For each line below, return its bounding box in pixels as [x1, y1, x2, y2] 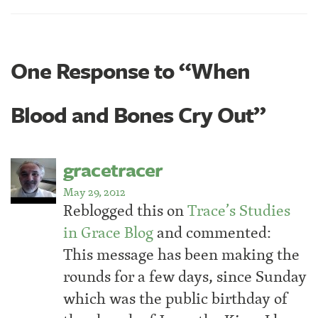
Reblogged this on [63, 199, 187, 223]
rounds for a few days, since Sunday [63, 265, 307, 289]
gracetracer [63, 155, 163, 184]
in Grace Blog [63, 221, 153, 245]
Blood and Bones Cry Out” [11, 99, 266, 131]
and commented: [153, 221, 271, 245]
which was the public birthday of [63, 287, 289, 311]
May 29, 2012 [63, 183, 126, 201]
